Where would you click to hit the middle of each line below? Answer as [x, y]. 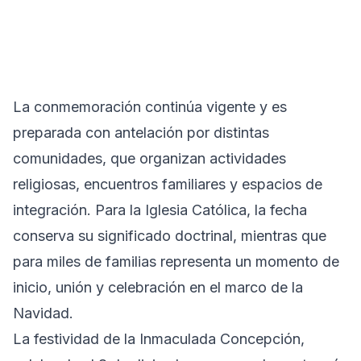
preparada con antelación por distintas [141, 132]
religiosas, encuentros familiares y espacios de [168, 184]
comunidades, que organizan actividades [149, 158]
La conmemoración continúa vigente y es [150, 106]
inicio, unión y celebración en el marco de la [158, 287]
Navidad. [43, 313]
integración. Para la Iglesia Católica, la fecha [160, 210]
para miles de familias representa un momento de [176, 261]
